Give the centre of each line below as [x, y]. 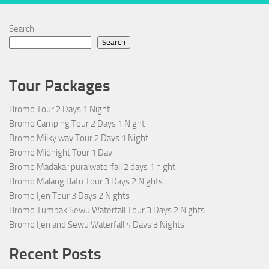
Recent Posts [55, 254]
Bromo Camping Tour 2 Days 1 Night [77, 124]
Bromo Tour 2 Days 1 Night [59, 110]
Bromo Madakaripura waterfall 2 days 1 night [92, 167]
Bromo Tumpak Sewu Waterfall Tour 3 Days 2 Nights [107, 210]
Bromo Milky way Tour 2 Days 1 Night [79, 138]
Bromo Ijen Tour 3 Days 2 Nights [69, 196]
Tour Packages [60, 86]
